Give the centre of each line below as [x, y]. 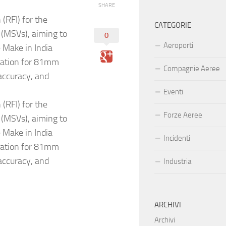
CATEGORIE [173, 25]
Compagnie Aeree [192, 69]
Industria [177, 162]
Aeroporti [178, 46]
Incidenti [177, 138]
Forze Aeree [183, 115]
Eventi [173, 92]
